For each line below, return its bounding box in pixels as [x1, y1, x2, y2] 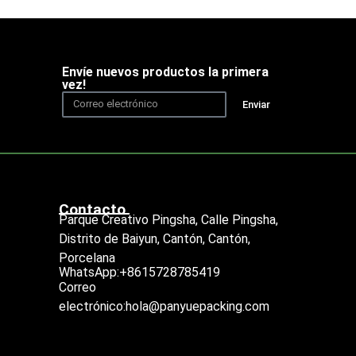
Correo [58, 279, 96, 295]
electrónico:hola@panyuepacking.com [58, 298, 269, 314]
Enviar [242, 98, 270, 110]
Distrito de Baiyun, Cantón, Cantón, [58, 231, 250, 247]
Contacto [58, 200, 126, 219]
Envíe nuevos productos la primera [61, 64, 269, 79]
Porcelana [58, 250, 115, 266]
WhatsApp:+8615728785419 [58, 265, 220, 281]
